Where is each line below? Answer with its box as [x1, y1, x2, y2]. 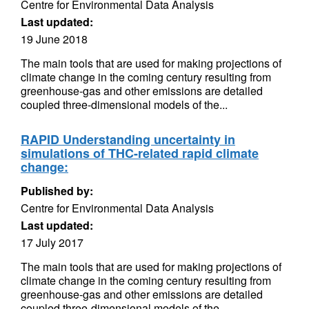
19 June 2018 [21, 31, 88, 47]
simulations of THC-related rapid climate [21, 144, 259, 162]
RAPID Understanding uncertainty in [21, 130, 235, 148]
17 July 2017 [21, 235, 83, 250]
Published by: [21, 183, 93, 199]
